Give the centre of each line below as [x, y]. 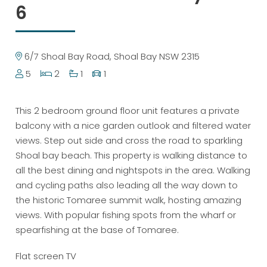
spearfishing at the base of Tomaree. [97, 229]
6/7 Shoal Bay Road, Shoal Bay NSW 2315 [111, 56]
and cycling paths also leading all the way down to [127, 185]
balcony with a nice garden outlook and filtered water [133, 125]
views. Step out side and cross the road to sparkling [129, 140]
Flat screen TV [46, 256]
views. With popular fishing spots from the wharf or [126, 215]
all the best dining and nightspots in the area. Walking [133, 170]
